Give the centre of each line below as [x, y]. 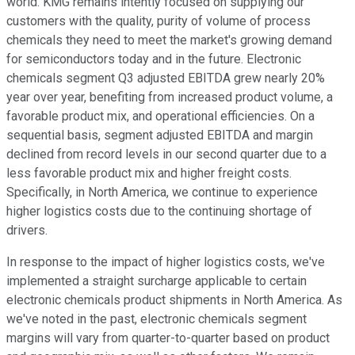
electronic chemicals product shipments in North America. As [174, 300]
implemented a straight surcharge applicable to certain [157, 281]
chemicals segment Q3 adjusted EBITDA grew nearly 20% [166, 78]
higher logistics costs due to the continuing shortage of [159, 212]
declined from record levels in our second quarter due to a [166, 155]
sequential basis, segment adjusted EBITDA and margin [160, 136]
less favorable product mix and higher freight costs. [149, 174]
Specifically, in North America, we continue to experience [162, 193]
